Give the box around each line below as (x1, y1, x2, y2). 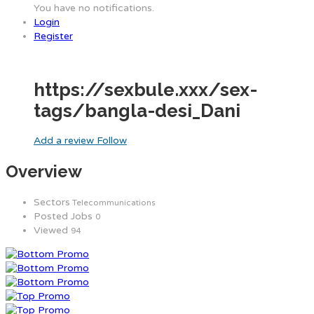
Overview (6, 161, 82, 182)
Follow (97, 134, 127, 146)
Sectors (34, 196, 70, 208)
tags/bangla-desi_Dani (34, 100, 240, 122)
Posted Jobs (34, 210, 95, 222)
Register (34, 30, 73, 42)
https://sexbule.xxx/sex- (34, 79, 257, 101)
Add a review (34, 134, 97, 146)
